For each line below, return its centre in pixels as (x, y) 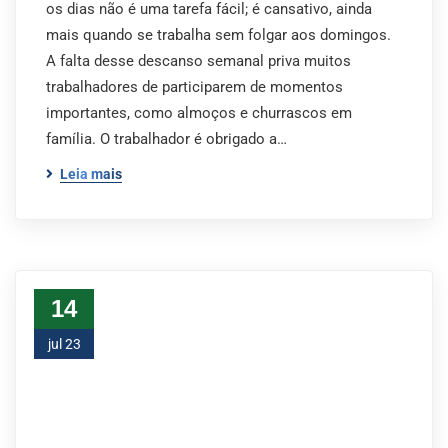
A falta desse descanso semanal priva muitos (198, 61)
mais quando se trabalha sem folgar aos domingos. (218, 35)
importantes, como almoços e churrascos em (199, 113)
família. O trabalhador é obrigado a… (166, 139)
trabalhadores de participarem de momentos (194, 87)
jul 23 (64, 344)
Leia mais (91, 174)
